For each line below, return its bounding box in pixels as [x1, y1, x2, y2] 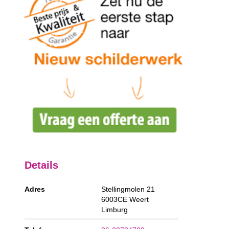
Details [25, 159, 59, 171]
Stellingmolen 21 [101, 185, 155, 194]
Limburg [101, 205, 128, 214]
